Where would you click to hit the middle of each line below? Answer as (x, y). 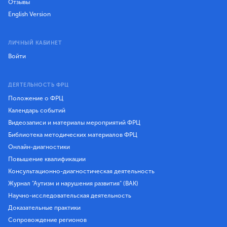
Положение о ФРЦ (36, 98)
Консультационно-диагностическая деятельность (81, 171)
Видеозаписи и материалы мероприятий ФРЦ (74, 122)
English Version (29, 14)
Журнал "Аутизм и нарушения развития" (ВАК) (73, 183)
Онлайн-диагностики (39, 147)
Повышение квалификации (47, 159)
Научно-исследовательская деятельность (70, 195)
